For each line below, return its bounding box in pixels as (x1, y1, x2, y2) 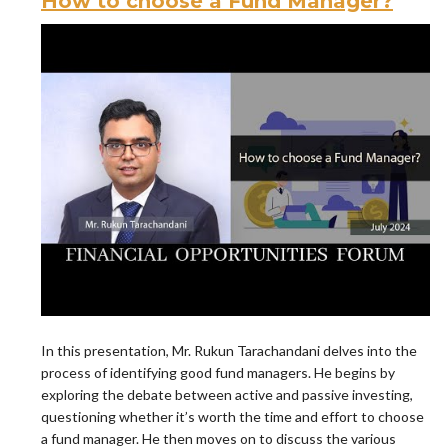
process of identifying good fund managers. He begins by (41, 364, 395, 382)
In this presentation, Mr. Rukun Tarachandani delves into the (41, 342, 417, 360)
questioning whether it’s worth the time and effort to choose (41, 408, 424, 426)
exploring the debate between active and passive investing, (41, 386, 413, 404)
